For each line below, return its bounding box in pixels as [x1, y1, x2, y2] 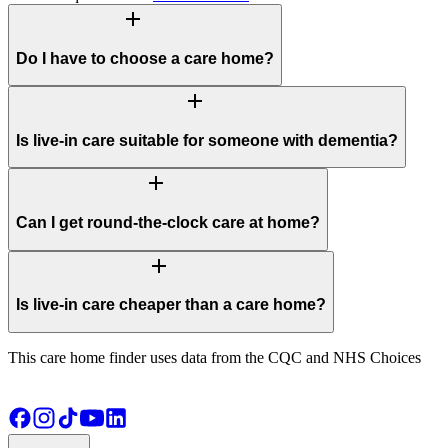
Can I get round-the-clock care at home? [16, 214, 320, 232]
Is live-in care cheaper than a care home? [16, 296, 326, 314]
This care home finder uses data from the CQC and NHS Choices [8, 348, 421, 366]
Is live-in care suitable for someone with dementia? [16, 131, 398, 149]
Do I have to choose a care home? [16, 49, 274, 67]
